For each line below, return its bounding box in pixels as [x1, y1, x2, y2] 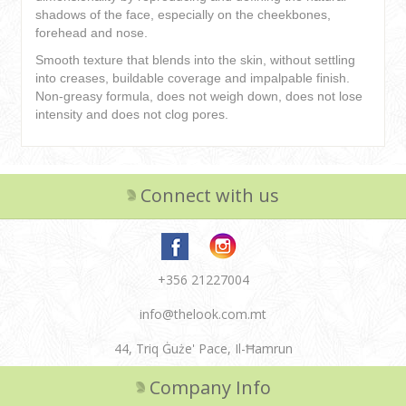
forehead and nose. [35, 25, 149, 41]
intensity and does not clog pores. [35, 107, 229, 122]
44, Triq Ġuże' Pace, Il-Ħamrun [113, 340, 293, 358]
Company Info [149, 375, 271, 401]
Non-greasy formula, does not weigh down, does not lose [35, 89, 363, 104]
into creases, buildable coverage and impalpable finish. [35, 71, 351, 86]
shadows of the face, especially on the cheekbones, [35, 7, 332, 23]
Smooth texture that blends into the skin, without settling [35, 53, 356, 68]
